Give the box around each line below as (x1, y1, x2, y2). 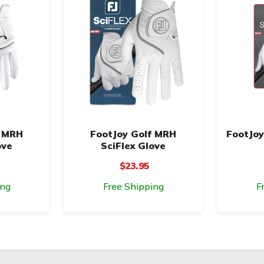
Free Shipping (103, 180, 164, 192)
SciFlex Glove (101, 139, 166, 151)
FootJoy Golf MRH (90, 127, 176, 140)
